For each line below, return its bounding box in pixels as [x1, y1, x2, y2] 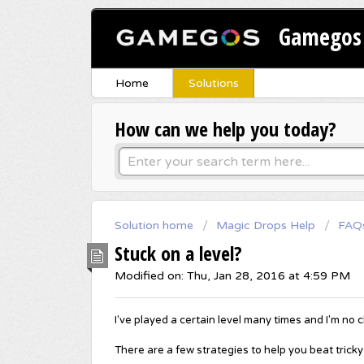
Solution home [115, 219, 197, 233]
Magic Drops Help [216, 219, 315, 233]
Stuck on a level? [115, 239, 242, 266]
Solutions [188, 76, 239, 91]
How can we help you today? [115, 115, 336, 143]
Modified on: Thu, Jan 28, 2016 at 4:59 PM [115, 268, 350, 283]
